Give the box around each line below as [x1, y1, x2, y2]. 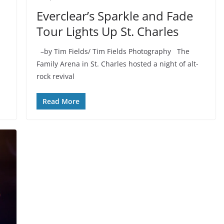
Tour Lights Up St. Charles [36, 23, 178, 40]
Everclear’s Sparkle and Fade [36, 7, 193, 24]
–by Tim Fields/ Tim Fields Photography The [36, 46, 189, 56]
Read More [42, 96, 79, 106]
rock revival [36, 71, 74, 81]
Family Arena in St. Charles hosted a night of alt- [36, 59, 198, 69]
